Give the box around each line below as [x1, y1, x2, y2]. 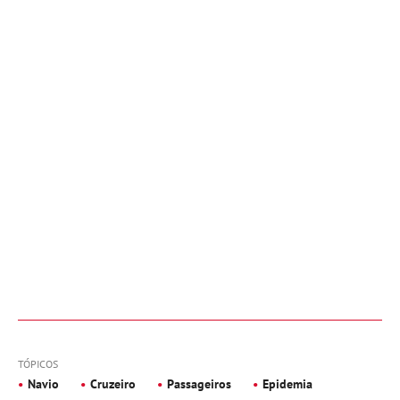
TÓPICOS [18, 356, 58, 371]
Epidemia [262, 375, 312, 392]
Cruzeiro [90, 375, 136, 392]
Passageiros [167, 375, 231, 392]
